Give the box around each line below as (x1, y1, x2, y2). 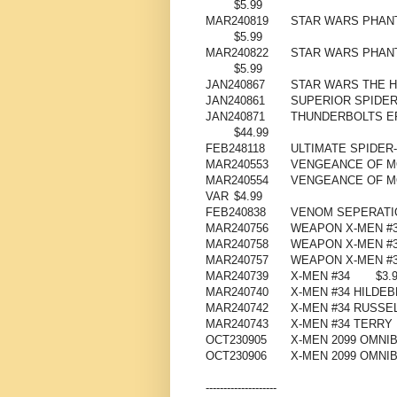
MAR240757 (206, 253, 269, 268)
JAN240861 (206, 94, 265, 108)
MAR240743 (206, 317, 269, 331)
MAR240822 (206, 46, 269, 60)
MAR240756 (206, 222, 269, 236)
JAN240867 (206, 78, 265, 92)
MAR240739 (206, 269, 269, 284)
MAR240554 (206, 174, 269, 188)
